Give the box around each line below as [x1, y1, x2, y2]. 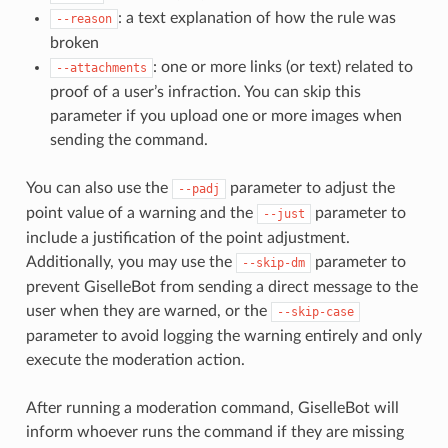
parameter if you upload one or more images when [49, 107, 402, 124]
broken [49, 34, 99, 51]
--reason [55, 11, 112, 26]
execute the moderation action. [25, 351, 245, 368]
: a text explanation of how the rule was [117, 9, 396, 26]
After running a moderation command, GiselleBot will [25, 399, 399, 416]
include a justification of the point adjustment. [25, 229, 350, 246]
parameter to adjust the [225, 179, 395, 196]
